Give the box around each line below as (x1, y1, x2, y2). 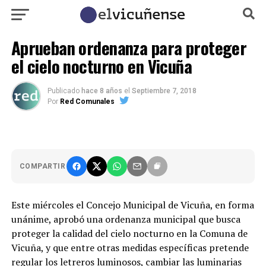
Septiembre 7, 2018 (131, 87, 197, 95)
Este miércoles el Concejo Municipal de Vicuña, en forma (11, 198, 254, 211)
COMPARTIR (19, 162, 66, 170)
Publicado (47, 87, 80, 95)
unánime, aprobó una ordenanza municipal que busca (11, 213, 240, 226)
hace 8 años (81, 87, 122, 95)
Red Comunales (59, 97, 115, 106)
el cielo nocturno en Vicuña (11, 53, 192, 78)
